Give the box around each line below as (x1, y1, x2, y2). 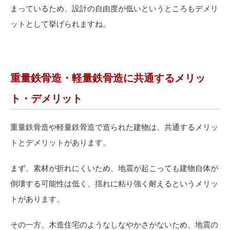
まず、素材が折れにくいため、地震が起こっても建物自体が (10, 164, 218, 173)
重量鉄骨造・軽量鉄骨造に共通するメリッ (10, 72, 205, 84)
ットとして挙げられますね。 (10, 20, 110, 29)
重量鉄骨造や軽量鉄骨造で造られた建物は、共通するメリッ (10, 123, 218, 132)
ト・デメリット (10, 93, 82, 105)
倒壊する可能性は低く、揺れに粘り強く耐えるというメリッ (10, 179, 218, 188)
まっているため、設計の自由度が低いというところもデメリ (10, 4, 218, 13)
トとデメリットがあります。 (10, 138, 110, 147)
